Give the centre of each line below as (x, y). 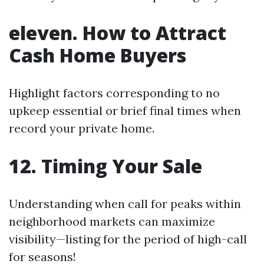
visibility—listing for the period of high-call (128, 239)
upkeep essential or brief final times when (125, 111)
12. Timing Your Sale (105, 166)
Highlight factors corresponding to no (114, 93)
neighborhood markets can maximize (112, 222)
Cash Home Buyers (98, 55)
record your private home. (82, 128)
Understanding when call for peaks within (125, 204)
